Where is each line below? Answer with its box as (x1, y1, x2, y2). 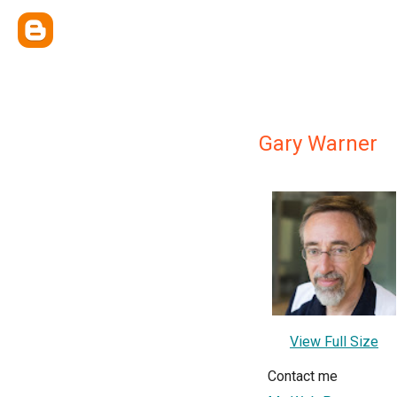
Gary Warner (259, 131, 378, 156)
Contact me (268, 368, 338, 385)
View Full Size (290, 333, 378, 350)
